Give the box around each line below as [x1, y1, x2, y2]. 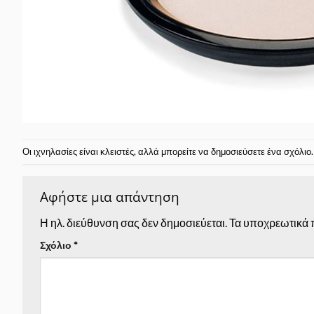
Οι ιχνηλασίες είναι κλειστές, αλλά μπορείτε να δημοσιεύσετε [22, 145, 267, 157]
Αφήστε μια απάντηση [40, 186, 183, 206]
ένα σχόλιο [267, 145, 311, 157]
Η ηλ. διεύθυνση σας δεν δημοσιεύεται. [40, 216, 227, 230]
